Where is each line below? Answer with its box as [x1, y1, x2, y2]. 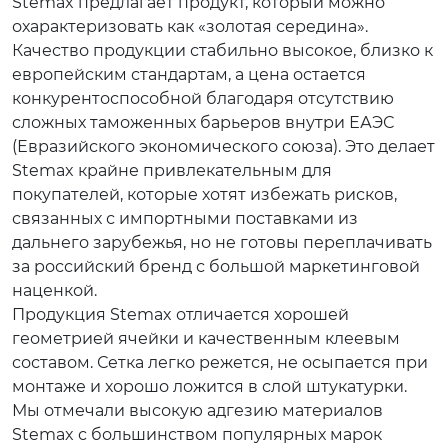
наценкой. [12, 281, 97, 300]
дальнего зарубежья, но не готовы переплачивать [12, 233, 432, 252]
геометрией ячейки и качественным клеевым [12, 329, 400, 348]
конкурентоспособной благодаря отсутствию [12, 89, 394, 108]
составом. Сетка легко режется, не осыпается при [12, 353, 428, 372]
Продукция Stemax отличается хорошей [12, 305, 349, 324]
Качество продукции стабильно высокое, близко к [12, 41, 433, 60]
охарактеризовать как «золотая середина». [12, 17, 368, 36]
